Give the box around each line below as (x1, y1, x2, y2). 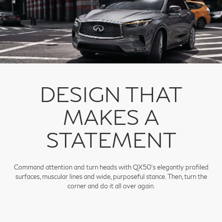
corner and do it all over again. (67, 182, 155, 190)
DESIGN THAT (40, 81, 182, 107)
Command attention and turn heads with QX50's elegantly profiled (13, 163, 209, 171)
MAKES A (63, 104, 159, 130)
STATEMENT (46, 127, 176, 153)
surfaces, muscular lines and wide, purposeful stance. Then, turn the (15, 172, 207, 181)
